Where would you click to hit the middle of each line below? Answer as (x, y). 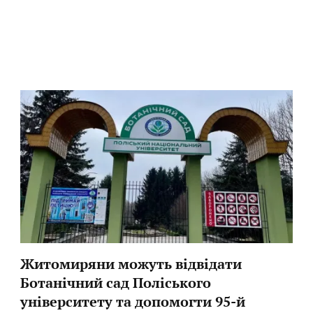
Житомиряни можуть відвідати (131, 263)
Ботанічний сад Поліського (116, 282)
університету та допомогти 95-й (133, 301)
